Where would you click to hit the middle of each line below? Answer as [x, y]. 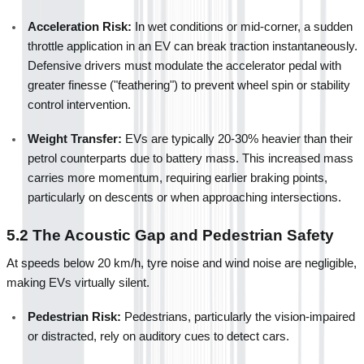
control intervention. [79, 104]
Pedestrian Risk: [74, 316]
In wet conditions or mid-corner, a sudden [242, 26]
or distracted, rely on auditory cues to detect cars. [158, 336]
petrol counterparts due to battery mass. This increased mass [191, 158]
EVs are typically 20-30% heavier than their [237, 139]
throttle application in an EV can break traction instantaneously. [193, 46]
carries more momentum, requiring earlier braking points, [178, 178]
